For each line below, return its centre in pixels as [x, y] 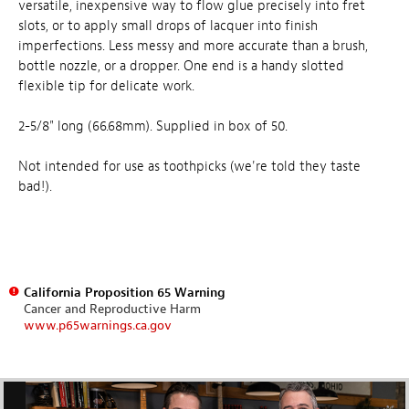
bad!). [35, 186]
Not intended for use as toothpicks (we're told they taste [189, 166]
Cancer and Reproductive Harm [112, 309]
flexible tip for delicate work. [106, 86]
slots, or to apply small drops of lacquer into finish [168, 26]
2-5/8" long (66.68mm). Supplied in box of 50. [153, 126]
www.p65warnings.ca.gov [97, 325]
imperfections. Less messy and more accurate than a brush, [193, 46]
